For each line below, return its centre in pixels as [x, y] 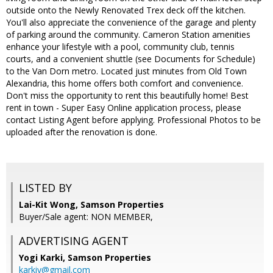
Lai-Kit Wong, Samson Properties [91, 205]
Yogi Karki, [43, 258]
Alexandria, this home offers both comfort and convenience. [125, 83]
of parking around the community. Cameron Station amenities [128, 35]
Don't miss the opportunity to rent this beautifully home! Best [127, 96]
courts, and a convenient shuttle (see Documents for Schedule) [131, 59]
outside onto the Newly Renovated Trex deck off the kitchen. [126, 10]
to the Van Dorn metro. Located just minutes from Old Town [126, 71]
